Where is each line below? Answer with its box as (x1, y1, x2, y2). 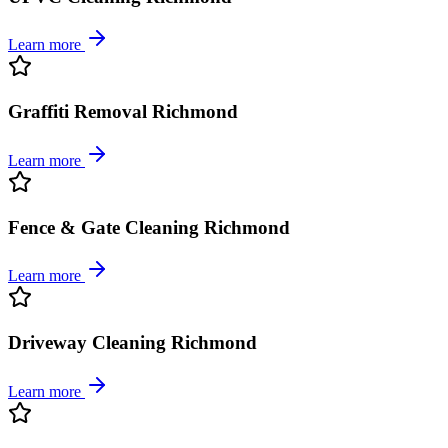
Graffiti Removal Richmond (8, 101, 238, 123)
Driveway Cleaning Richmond (8, 331, 257, 353)
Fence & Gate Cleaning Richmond (8, 216, 290, 238)
